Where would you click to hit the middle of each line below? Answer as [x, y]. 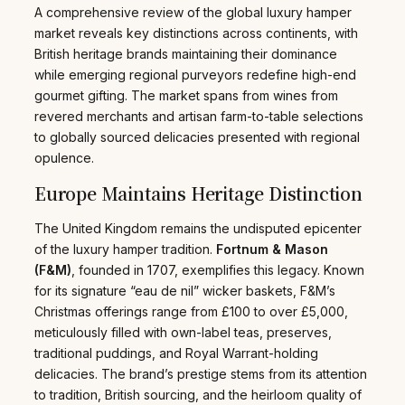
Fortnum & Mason [272, 249]
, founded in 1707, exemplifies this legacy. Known [218, 269]
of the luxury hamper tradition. [125, 249]
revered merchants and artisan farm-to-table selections [199, 117]
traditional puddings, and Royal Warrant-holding [176, 353]
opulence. [64, 158]
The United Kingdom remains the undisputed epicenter [198, 228]
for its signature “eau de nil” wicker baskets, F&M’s [185, 290]
